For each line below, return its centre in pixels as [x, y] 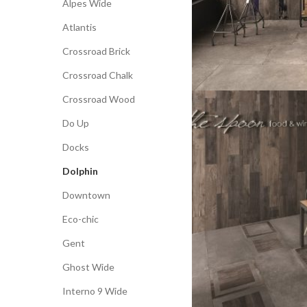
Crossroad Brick [96, 51]
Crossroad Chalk [98, 75]
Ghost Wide [88, 267]
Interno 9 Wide [95, 291]
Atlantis [79, 27]
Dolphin [80, 171]
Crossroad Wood [99, 99]
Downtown [86, 195]
